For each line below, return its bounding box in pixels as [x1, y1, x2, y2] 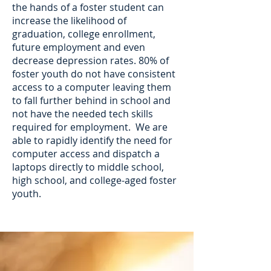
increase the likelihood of [12, 14, 126, 27]
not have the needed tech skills [12, 107, 153, 120]
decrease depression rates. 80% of [12, 54, 169, 67]
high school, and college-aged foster [12, 174, 177, 187]
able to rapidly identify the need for [12, 134, 172, 147]
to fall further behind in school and [12, 94, 171, 107]
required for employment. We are [12, 120, 168, 134]
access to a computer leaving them [12, 80, 171, 94]
